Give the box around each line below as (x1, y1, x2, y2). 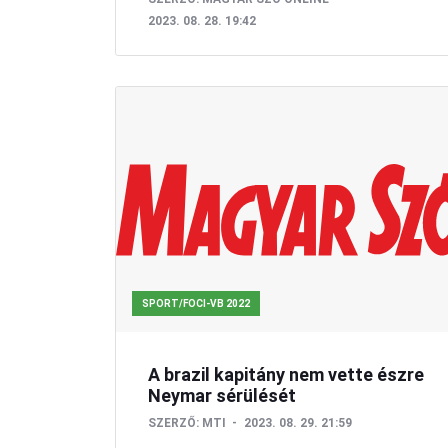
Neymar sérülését (148, 384, 296, 406)
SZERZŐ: (148, 415, 199, 430)
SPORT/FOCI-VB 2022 (142, 297, 250, 309)
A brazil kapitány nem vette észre (148, 363, 424, 385)
